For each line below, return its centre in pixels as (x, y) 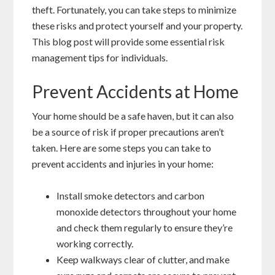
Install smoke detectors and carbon (131, 196)
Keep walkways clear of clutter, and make (143, 260)
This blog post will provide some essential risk (129, 42)
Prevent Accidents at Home (136, 92)
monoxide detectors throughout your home (147, 212)
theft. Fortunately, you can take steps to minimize (134, 10)
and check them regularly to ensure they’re (145, 228)
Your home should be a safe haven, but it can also (133, 116)
